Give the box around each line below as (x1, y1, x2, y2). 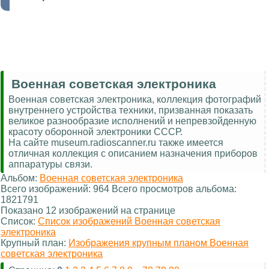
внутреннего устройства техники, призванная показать (8, 105, 253, 116)
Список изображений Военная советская (38, 216, 220, 227)
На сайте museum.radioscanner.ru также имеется (8, 138, 223, 148)
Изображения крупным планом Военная (68, 238, 249, 249)
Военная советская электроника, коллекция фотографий (8, 94, 261, 105)
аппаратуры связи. (8, 159, 92, 170)
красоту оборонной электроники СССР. (8, 127, 183, 138)
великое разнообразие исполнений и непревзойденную (8, 116, 256, 127)
